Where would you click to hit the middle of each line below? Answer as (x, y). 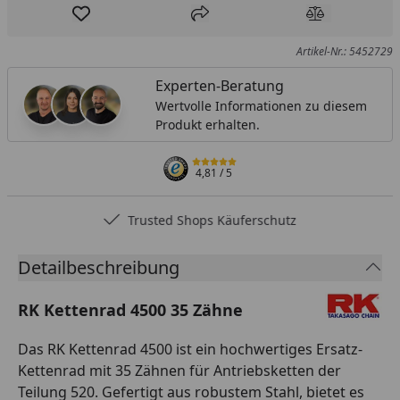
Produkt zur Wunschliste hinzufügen (204, 23)
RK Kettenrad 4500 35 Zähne (130, 309)
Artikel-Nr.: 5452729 (344, 51)
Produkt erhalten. (207, 124)
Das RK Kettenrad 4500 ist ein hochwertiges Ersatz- (190, 349)
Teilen (218, 23)
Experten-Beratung (219, 85)
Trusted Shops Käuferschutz (212, 220)
